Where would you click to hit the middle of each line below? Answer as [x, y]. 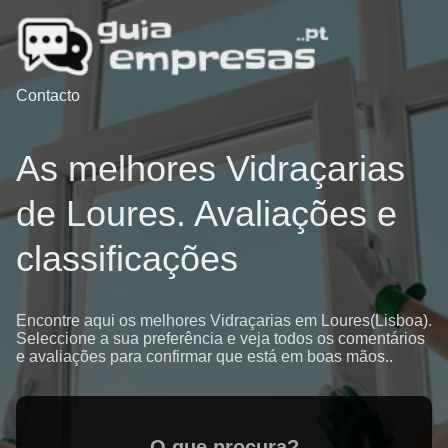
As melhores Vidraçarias [210, 168]
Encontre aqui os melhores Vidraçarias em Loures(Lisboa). [224, 320]
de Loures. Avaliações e [206, 213]
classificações [127, 258]
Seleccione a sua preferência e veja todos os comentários [220, 338]
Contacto [48, 96]
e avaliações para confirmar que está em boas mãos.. [204, 356]
